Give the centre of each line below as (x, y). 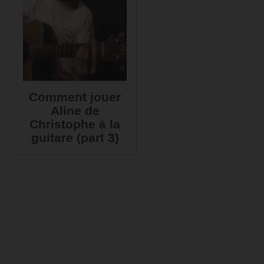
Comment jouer (75, 97)
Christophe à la (75, 124)
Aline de (75, 110)
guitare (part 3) (75, 138)
